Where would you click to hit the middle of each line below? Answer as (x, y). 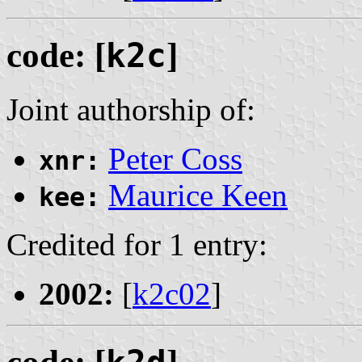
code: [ (56, 56)
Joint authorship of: (131, 110)
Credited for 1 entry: (137, 245)
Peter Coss (175, 159)
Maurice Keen (198, 196)
